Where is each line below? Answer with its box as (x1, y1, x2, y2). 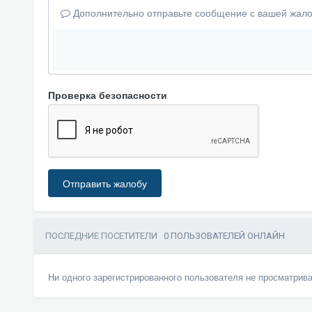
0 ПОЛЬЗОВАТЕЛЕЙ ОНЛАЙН (163, 231, 285, 241)
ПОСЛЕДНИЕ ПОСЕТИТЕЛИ (45, 231, 164, 241)
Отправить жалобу (62, 176, 147, 190)
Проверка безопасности (47, 88, 167, 102)
